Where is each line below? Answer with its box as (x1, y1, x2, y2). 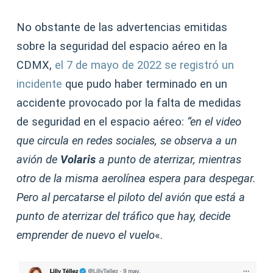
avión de (16, 152, 61, 166)
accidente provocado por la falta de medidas (16, 96, 242, 110)
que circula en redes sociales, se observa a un (16, 133, 238, 147)
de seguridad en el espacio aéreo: (16, 115, 188, 129)
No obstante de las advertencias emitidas (16, 20, 228, 34)
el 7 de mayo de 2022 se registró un (55, 58, 235, 72)
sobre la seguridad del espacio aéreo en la (16, 39, 228, 53)
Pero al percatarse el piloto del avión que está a (16, 190, 246, 204)
